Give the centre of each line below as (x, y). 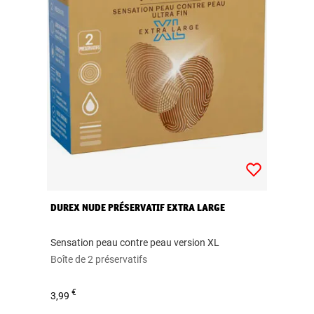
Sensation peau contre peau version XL (135, 242)
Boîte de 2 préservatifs (99, 259)
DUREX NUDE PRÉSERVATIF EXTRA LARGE (138, 207)
